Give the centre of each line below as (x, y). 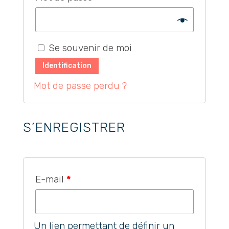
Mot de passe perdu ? (80, 85)
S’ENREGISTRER (74, 127)
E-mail (51, 179)
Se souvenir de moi (90, 48)
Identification (67, 66)
